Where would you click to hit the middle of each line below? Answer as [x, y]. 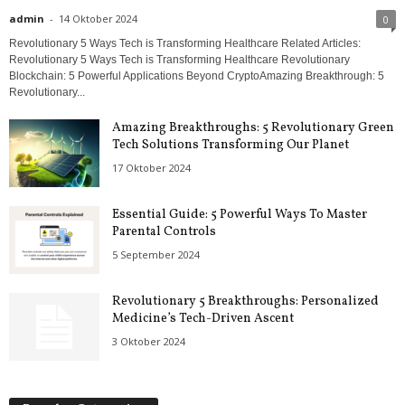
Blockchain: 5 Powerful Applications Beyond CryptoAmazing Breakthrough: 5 [197, 76]
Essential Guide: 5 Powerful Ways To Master [240, 215]
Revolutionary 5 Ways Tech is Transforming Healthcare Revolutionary [179, 60]
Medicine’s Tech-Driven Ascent [203, 319]
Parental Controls [164, 232]
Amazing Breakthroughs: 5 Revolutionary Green [253, 128]
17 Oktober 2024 [151, 168]
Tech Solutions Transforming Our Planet [231, 146]
